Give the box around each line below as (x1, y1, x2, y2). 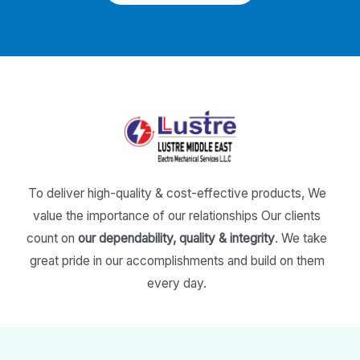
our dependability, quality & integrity (78, 231, 275, 247)
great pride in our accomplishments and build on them (29, 253, 325, 269)
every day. (147, 276, 207, 292)
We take (281, 231, 327, 247)
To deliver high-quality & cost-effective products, (27, 186, 308, 202)
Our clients (261, 208, 321, 224)
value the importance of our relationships (33, 208, 261, 224)
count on (27, 231, 78, 247)
